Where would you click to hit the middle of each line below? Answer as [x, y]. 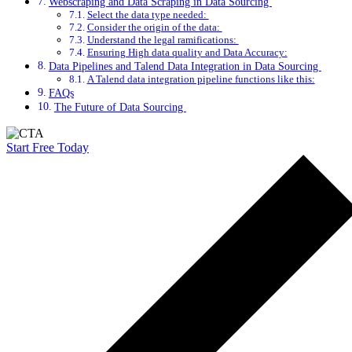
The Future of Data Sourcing [120, 106]
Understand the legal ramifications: [163, 39]
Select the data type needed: [148, 14]
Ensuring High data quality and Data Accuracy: [187, 52]
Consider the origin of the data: [154, 27]
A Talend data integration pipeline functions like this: [201, 79]
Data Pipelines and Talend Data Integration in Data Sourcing [185, 66]
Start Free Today [48, 147]
